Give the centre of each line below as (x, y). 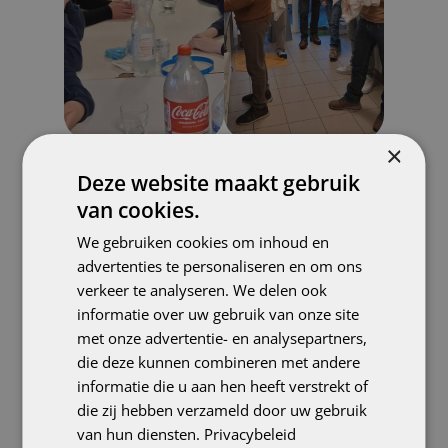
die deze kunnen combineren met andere (219, 362)
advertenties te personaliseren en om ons (220, 266)
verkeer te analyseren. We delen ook (202, 290)
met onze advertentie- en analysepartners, (222, 338)
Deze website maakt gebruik (219, 183)
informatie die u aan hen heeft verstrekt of (223, 386)
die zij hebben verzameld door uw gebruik (222, 410)
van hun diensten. (141, 434)
